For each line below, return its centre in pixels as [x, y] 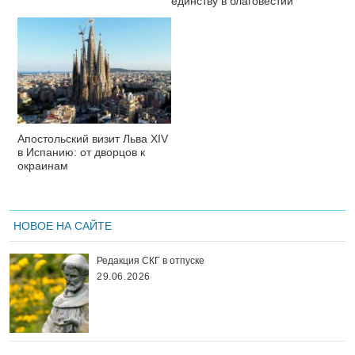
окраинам [43, 165]
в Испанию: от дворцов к [81, 152]
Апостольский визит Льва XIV [93, 138]
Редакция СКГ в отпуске [151, 260]
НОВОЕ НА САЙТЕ [63, 225]
